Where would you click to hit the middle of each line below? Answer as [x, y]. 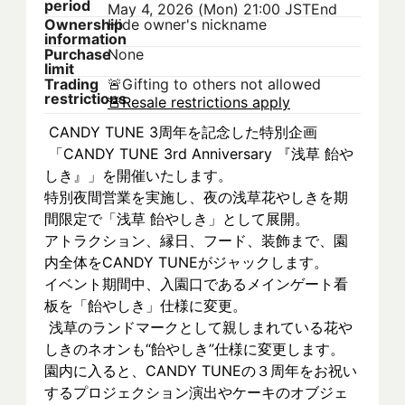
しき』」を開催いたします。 [138, 175]
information [85, 39]
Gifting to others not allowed [221, 84]
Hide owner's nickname [187, 24]
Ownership [84, 24]
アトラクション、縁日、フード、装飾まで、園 [196, 240]
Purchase [78, 54]
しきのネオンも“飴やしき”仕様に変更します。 [194, 349]
